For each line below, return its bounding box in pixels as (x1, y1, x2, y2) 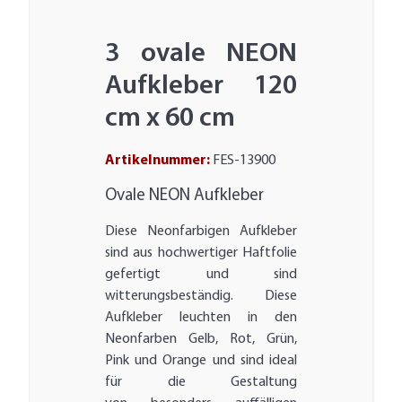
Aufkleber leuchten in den (105, 310, 297, 326)
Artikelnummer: (105, 153, 214, 169)
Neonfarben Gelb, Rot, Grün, (105, 332, 297, 347)
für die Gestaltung (105, 375, 297, 390)
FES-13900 (213, 153, 276, 169)
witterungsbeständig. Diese (105, 289, 297, 304)
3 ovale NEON (105, 40, 297, 69)
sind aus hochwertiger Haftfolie (105, 246, 297, 261)
